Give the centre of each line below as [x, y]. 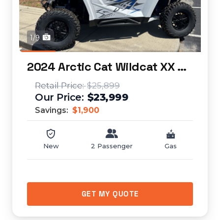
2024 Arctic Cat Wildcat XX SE [182, 67]
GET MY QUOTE [110, 194]
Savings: [53, 110]
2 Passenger [111, 146]
